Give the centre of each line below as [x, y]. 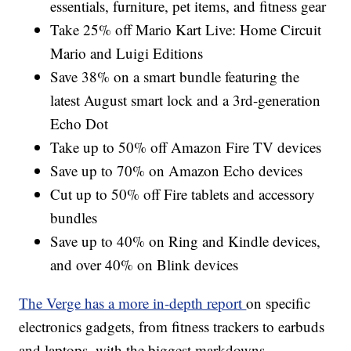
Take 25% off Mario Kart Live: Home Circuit [186, 29]
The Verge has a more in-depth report [133, 302]
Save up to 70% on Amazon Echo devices [177, 170]
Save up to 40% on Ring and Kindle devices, [186, 241]
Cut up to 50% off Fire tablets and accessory [183, 194]
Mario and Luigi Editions [127, 52]
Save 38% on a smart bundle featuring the [175, 76]
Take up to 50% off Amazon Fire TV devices [186, 147]
